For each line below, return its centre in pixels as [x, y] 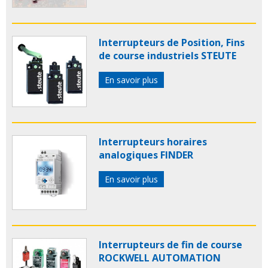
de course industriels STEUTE [167, 55]
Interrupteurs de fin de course [170, 245]
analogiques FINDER [146, 155]
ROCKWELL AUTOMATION [160, 258]
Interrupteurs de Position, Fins [172, 42]
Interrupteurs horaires [153, 142]
